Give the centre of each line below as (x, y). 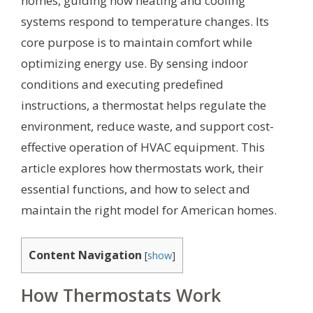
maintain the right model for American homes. (149, 210)
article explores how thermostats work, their (142, 168)
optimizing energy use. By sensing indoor (134, 64)
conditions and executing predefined (122, 85)
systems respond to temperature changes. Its (145, 22)
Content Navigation (85, 255)
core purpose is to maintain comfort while (137, 43)
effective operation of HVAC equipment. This (143, 147)
